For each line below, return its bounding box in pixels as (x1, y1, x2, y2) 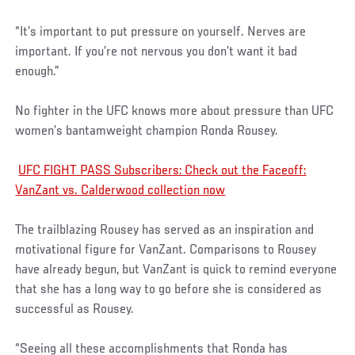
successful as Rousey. (15, 302, 135, 317)
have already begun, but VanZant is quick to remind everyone (15, 262, 338, 277)
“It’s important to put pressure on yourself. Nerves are (15, 25, 307, 40)
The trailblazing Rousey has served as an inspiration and (15, 223, 315, 238)
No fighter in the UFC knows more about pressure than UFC (15, 104, 334, 119)
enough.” (15, 64, 60, 79)
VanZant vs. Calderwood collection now (15, 183, 226, 198)
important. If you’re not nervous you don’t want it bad (15, 44, 298, 59)
